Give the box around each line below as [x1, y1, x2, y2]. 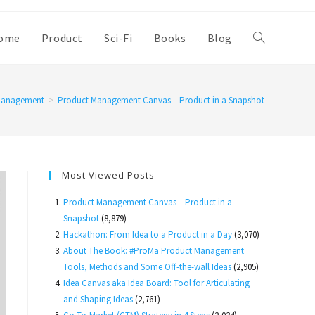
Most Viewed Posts [62, 169, 155, 181]
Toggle [253, 32, 282, 44]
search [253, 136, 282, 148]
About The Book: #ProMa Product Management [63, 245, 244, 257]
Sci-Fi [103, 31, 133, 45]
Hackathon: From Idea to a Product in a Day [63, 229, 232, 240]
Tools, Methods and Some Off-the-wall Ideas [63, 261, 231, 273]
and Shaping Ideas [63, 293, 133, 305]
